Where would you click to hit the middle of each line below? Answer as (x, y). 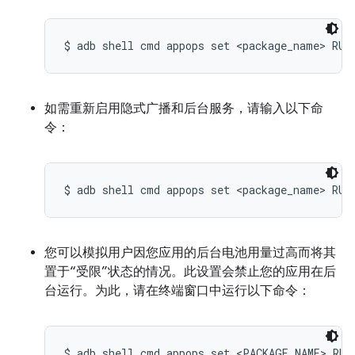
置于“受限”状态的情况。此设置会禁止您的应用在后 (190, 272)
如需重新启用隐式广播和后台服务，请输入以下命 (184, 109)
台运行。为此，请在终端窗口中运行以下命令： (177, 291)
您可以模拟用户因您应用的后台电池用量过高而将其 (190, 253)
